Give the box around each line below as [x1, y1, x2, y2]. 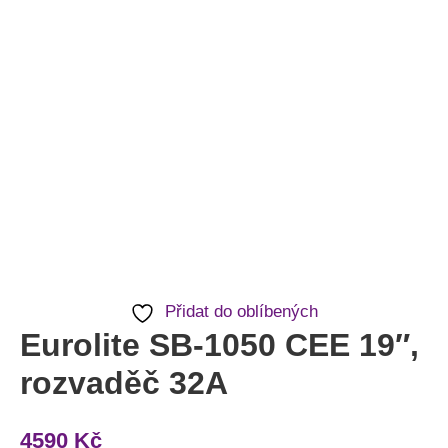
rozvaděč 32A [20, 364, 228, 401]
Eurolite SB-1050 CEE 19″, [20, 326, 419, 363]
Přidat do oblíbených [165, 301, 318, 321]
